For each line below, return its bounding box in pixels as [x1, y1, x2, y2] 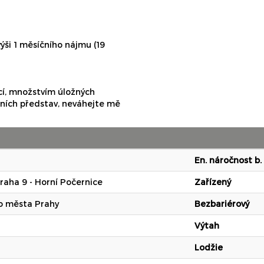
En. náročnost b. [194, 155, 262, 166]
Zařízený [194, 177, 231, 187]
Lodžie [194, 242, 223, 253]
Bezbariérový [194, 199, 249, 209]
